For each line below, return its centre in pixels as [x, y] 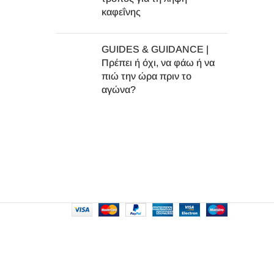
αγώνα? [119, 90]
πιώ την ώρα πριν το [146, 76]
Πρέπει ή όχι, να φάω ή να [158, 63]
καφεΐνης [121, 12]
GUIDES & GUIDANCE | [155, 49]
